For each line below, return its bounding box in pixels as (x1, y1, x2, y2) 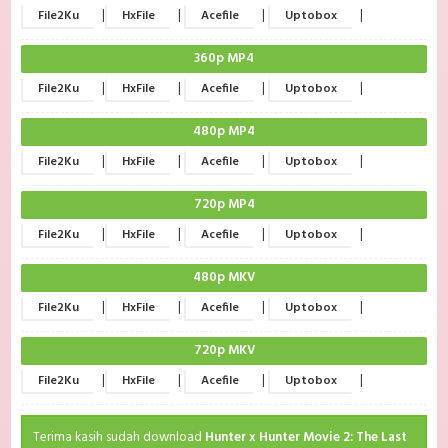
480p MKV (193, 267, 255, 289)
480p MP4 (193, 121, 255, 143)
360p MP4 (194, 48, 254, 70)
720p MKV (193, 340, 255, 362)
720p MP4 (193, 194, 255, 216)
